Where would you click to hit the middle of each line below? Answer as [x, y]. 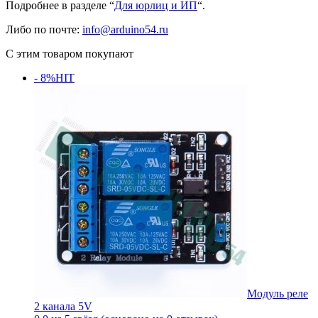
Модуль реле [278, 294]
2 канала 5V [63, 307]
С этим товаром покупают [70, 54]
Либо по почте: [44, 30]
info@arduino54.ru [125, 30]
